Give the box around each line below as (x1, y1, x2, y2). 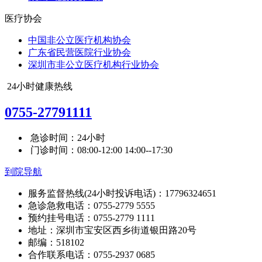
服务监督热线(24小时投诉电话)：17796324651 (28, 188, 216, 198)
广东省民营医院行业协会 (28, 47, 131, 57)
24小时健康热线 (7, 81, 73, 91)
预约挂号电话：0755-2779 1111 (28, 212, 155, 223)
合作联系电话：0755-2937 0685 (28, 249, 155, 260)
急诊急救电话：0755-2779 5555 (28, 200, 155, 211)
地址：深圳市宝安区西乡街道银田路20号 (28, 225, 196, 235)
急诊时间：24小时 (30, 132, 105, 143)
